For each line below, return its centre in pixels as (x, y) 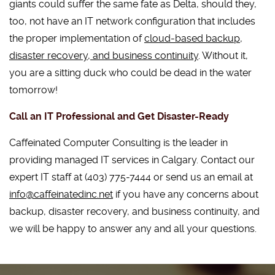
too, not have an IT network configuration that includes (132, 21)
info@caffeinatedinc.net (61, 194)
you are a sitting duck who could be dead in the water (130, 73)
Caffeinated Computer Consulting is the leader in (118, 143)
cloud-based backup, (193, 38)
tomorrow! (33, 90)
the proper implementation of (77, 38)
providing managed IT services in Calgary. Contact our (132, 160)
